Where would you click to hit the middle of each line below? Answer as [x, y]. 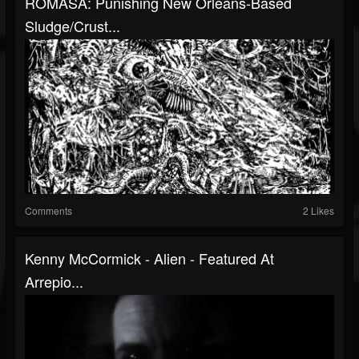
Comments [48, 210]
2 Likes [319, 210]
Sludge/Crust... [73, 26]
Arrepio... [54, 281]
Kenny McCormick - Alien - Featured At [149, 258]
